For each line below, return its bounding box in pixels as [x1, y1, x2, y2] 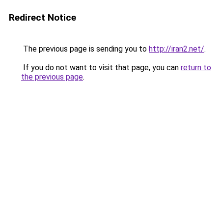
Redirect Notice [9, 12, 76, 23]
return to [181, 63, 211, 72]
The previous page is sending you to [21, 44, 149, 54]
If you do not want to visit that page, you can [21, 63, 181, 72]
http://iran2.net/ [149, 44, 204, 54]
